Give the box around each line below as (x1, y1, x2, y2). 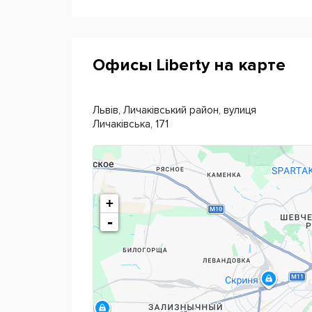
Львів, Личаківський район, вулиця (93, 104, 256, 116)
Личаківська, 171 (93, 118, 169, 130)
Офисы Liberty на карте (93, 55, 286, 75)
